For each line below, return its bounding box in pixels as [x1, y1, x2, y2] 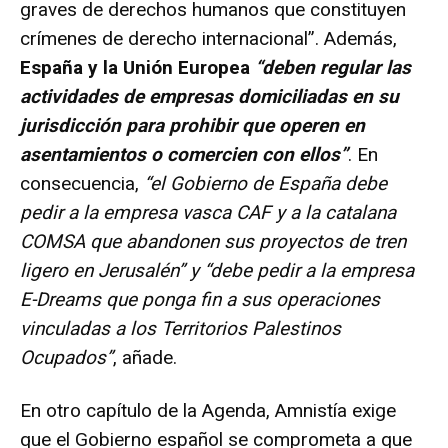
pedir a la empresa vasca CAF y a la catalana [20, 200, 396, 224]
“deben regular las [255, 55, 411, 79]
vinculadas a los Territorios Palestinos [20, 316, 341, 340]
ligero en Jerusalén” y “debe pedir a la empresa [20, 258, 414, 282]
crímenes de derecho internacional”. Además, [20, 26, 397, 50]
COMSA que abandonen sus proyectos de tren [20, 229, 406, 253]
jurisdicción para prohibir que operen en [20, 113, 365, 137]
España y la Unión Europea [20, 55, 255, 79]
